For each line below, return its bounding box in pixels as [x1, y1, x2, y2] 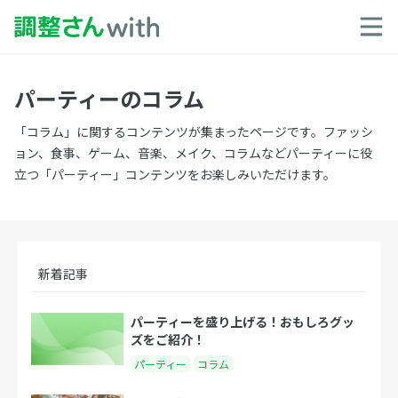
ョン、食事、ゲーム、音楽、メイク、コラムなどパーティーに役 [14, 144, 372, 162]
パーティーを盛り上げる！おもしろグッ [131, 313, 355, 330]
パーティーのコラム [14, 83, 204, 114]
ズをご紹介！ [131, 330, 206, 348]
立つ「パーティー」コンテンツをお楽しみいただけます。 [14, 165, 336, 183]
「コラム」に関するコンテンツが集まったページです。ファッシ [14, 123, 373, 140]
